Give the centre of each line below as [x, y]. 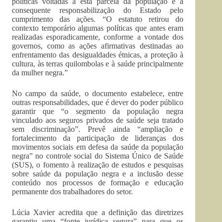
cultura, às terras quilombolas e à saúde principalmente [98, 64]
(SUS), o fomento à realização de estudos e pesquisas [98, 165]
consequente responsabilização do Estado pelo [98, 10]
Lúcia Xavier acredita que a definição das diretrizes [98, 212]
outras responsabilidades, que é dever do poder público [98, 102]
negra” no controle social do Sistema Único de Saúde [98, 156]
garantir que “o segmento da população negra [98, 111]
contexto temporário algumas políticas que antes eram [98, 28]
